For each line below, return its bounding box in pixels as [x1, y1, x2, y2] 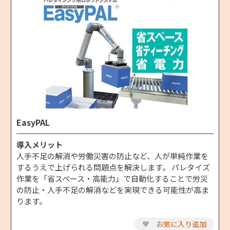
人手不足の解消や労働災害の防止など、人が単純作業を [16, 150, 208, 161]
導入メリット [16, 139, 63, 150]
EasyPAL [16, 116, 50, 128]
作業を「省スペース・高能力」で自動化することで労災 [16, 172, 208, 184]
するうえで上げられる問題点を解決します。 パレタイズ [16, 161, 210, 172]
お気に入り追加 [155, 218, 206, 229]
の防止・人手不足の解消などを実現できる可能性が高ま [16, 184, 209, 195]
